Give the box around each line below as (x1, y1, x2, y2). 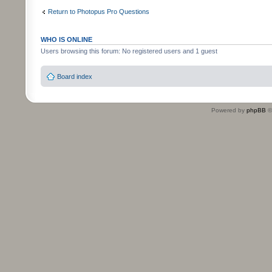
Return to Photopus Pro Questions (48, 7, 149, 15)
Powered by (211, 106, 246, 114)
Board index (57, 72, 92, 80)
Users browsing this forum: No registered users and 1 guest (41, 47, 217, 55)
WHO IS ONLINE (41, 36, 92, 44)
